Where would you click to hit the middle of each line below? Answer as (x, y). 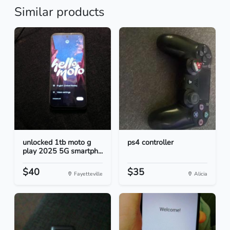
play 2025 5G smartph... (63, 151)
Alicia (200, 174)
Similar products (59, 12)
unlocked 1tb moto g (57, 142)
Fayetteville (88, 174)
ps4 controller (150, 142)
